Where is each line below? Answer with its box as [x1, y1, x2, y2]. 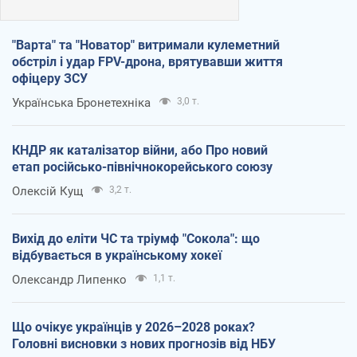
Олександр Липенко [12, 272, 127, 287]
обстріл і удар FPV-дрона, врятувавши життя [12, 53, 283, 69]
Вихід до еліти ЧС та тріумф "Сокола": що [12, 230, 260, 246]
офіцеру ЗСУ [12, 70, 88, 86]
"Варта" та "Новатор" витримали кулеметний [12, 37, 280, 53]
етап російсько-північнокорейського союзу [12, 159, 273, 175]
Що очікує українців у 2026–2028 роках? [12, 319, 255, 335]
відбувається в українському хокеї [12, 247, 222, 263]
